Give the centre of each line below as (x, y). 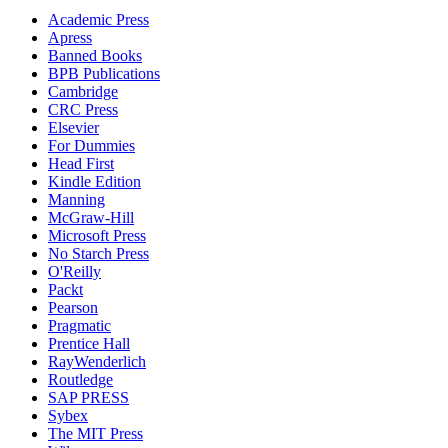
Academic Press (98, 20)
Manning (76, 200)
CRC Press (83, 110)
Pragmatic (79, 326)
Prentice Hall (89, 344)
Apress (70, 38)
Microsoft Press (97, 236)
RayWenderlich (97, 362)
